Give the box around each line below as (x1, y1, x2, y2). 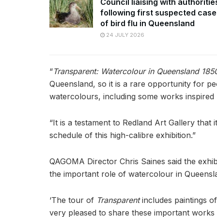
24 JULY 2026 (105, 31, 144, 38)
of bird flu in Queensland (100, 18, 195, 28)
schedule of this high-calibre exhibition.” (49, 130, 198, 140)
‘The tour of (49, 195, 96, 205)
